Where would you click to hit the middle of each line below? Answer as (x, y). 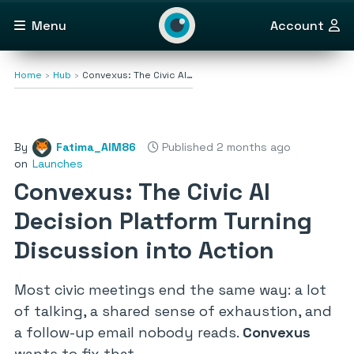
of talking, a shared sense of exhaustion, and (173, 311)
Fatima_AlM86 (96, 147)
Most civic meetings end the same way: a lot (170, 290)
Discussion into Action (144, 250)
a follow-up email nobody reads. (128, 332)
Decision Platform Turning (163, 221)
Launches (58, 164)
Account (297, 25)
